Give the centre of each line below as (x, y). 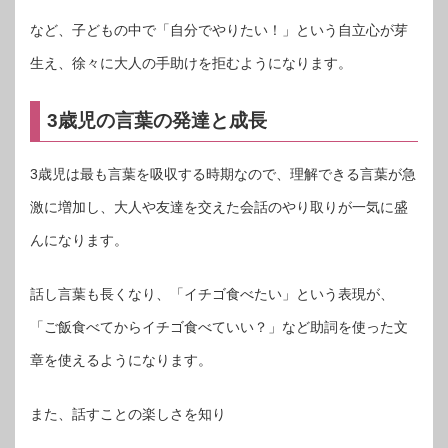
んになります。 (79, 240)
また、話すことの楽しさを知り (128, 414)
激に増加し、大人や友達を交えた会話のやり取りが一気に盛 (219, 207)
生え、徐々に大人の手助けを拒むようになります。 (191, 62)
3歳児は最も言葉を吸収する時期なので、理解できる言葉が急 (223, 174)
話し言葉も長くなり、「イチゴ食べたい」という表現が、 (212, 294)
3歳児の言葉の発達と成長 (157, 120)
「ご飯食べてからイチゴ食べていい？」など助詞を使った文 (219, 327)
